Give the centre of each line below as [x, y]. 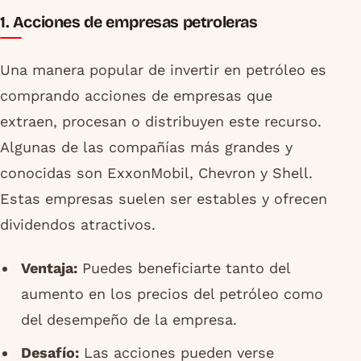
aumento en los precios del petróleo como [172, 294]
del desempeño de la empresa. [129, 320]
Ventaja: [49, 268]
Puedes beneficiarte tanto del [183, 268]
